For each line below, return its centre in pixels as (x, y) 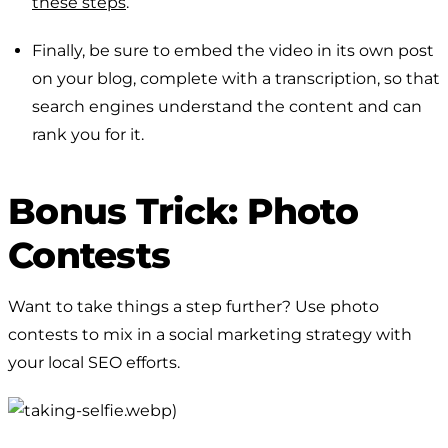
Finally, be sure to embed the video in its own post (233, 50)
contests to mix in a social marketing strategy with (210, 334)
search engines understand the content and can (227, 106)
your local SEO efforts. (94, 362)
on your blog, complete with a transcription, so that (236, 78)
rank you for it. (88, 134)
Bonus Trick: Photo (183, 210)
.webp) (150, 410)
